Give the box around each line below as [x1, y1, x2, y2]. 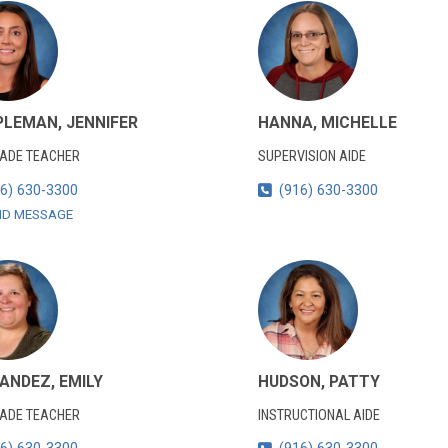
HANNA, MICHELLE [257, 113, 397, 133]
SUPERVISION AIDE [257, 148, 366, 166]
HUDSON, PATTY [257, 371, 380, 391]
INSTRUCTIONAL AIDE [257, 406, 380, 424]
